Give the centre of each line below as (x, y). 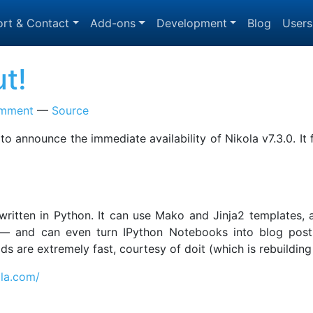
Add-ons (113, 23)
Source (70, 110)
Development (191, 23)
